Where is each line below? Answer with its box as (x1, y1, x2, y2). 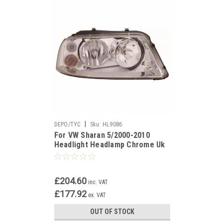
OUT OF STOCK (90, 208, 134, 216)
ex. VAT (88, 192, 106, 199)
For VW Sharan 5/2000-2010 (54, 130, 150, 140)
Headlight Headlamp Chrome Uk (54, 140, 165, 149)
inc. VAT (88, 179, 108, 186)
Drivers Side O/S (54, 149, 111, 159)
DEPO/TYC (54, 121, 81, 128)
